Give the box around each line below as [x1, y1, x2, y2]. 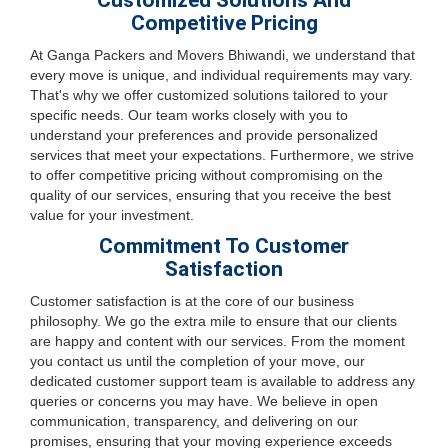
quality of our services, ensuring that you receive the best [30, 187, 391, 203]
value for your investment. [30, 207, 194, 223]
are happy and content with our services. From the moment [30, 333, 405, 349]
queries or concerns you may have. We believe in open [30, 393, 378, 409]
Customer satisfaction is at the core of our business [30, 293, 354, 309]
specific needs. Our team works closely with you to [30, 107, 348, 123]
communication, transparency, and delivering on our [30, 413, 358, 429]
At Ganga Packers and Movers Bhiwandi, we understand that [30, 47, 415, 63]
